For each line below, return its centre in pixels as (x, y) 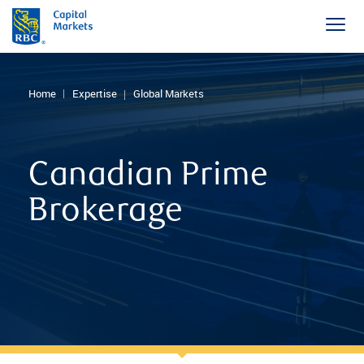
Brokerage (106, 213)
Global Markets (169, 93)
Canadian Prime (148, 177)
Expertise (95, 93)
